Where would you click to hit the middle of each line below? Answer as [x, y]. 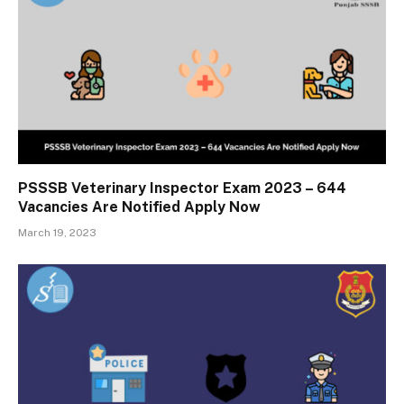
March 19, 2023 [57, 233]
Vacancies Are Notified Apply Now [139, 207]
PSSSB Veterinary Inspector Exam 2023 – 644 [182, 188]
